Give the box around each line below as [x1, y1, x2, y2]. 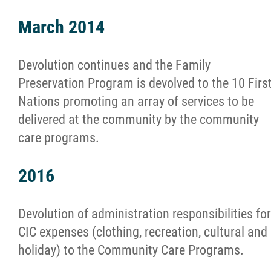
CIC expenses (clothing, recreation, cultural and [18, 224, 267, 240]
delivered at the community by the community [18, 112, 259, 127]
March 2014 [18, 16, 105, 38]
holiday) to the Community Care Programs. [18, 243, 244, 258]
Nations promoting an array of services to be [18, 94, 254, 109]
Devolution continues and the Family [18, 57, 211, 73]
